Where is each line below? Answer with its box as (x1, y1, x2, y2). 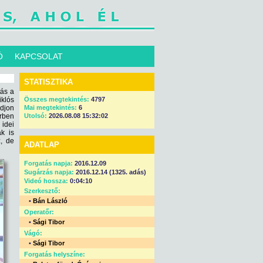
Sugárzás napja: (24, 168, 74, 176)
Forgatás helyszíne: (24, 251, 85, 258)
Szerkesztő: (24, 187, 60, 194)
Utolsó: (24, 112, 49, 119)
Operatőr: (24, 208, 54, 215)
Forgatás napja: (24, 160, 73, 167)
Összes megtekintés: (24, 96, 91, 103)
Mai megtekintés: (24, 104, 79, 111)
